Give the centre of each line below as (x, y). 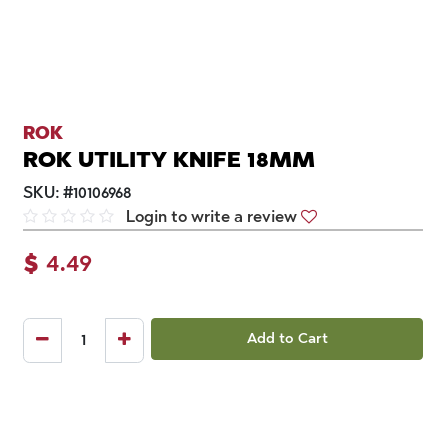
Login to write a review (211, 217)
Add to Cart (287, 338)
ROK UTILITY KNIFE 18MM (169, 160)
